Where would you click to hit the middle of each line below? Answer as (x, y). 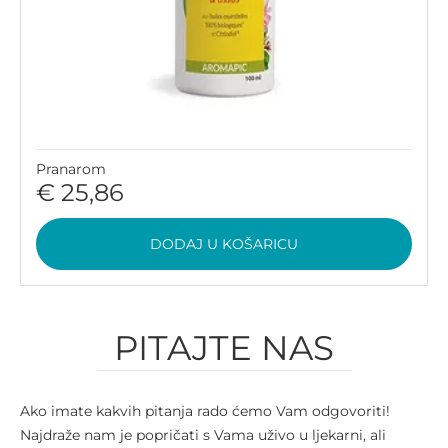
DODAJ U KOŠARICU (224, 244)
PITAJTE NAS (224, 348)
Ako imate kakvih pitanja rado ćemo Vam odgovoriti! (205, 411)
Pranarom (71, 169)
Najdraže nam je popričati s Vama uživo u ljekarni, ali (203, 435)
